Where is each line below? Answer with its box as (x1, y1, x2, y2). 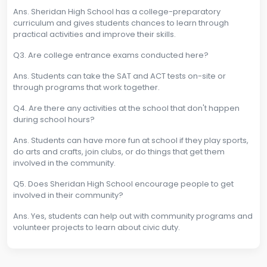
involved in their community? (13, 190, 123, 201)
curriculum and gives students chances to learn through (13, 17, 229, 29)
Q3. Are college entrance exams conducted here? (13, 49, 209, 61)
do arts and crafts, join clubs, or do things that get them (13, 146, 225, 158)
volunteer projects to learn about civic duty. (13, 222, 180, 234)
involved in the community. (13, 157, 116, 169)
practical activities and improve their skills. (13, 29, 176, 41)
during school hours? (13, 114, 95, 126)
